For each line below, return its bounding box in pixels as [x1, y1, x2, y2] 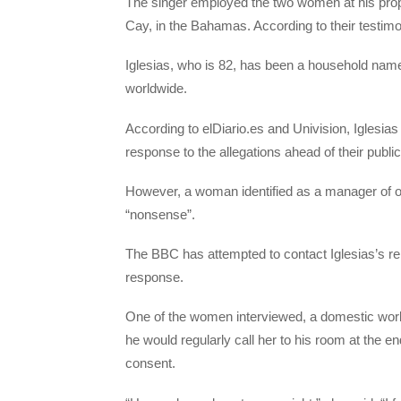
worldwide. [125, 81, 187, 97]
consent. [125, 355, 175, 371]
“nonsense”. [125, 206, 195, 222]
